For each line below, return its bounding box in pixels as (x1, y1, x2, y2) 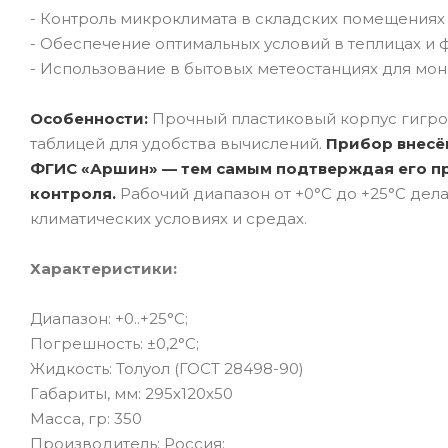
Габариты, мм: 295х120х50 (30, 383, 233, 403)
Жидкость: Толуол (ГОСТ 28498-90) (30, 358, 304, 378)
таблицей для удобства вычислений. (30, 133, 322, 153)
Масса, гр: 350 (30, 408, 142, 428)
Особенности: (30, 108, 152, 128)
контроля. (30, 183, 116, 203)
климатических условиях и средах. (30, 208, 307, 228)
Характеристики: (30, 258, 177, 278)
